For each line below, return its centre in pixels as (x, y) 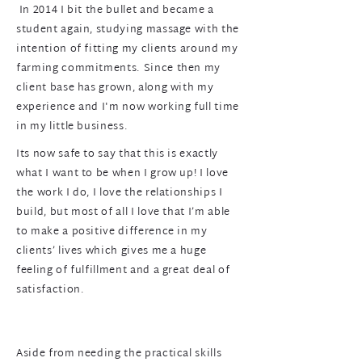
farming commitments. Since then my (119, 69)
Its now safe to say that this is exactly (117, 154)
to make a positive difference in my (112, 232)
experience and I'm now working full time (128, 107)
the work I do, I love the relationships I (120, 193)
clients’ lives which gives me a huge (112, 251)
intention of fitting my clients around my (127, 49)
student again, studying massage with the (128, 30)
